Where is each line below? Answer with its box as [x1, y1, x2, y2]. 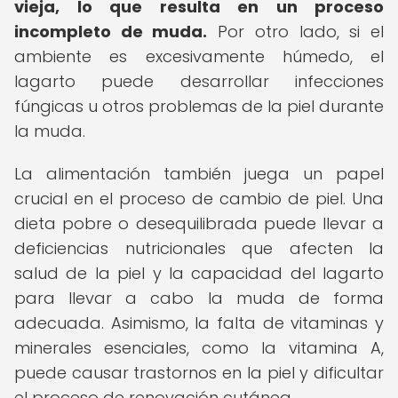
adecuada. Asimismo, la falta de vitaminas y [14, 312, 384, 334]
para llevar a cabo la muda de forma [14, 287, 384, 309]
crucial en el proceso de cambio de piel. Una [14, 187, 384, 210]
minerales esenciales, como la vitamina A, [14, 337, 384, 359]
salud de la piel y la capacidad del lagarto [14, 262, 384, 284]
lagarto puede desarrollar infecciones [14, 70, 384, 92]
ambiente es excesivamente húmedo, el [14, 45, 384, 68]
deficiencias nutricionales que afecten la [14, 237, 384, 259]
